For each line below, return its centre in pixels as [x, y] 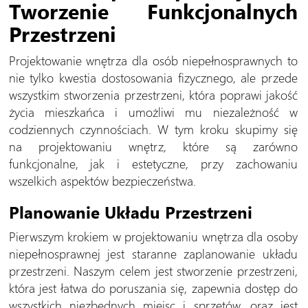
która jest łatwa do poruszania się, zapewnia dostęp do [153, 288]
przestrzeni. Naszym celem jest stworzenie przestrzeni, [153, 271]
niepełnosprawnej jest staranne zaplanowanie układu [153, 254]
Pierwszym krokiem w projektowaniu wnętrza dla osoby [153, 236]
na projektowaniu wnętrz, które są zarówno [153, 146]
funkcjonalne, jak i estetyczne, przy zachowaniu [153, 164]
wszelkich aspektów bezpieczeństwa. [102, 181]
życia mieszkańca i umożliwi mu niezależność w [153, 112]
